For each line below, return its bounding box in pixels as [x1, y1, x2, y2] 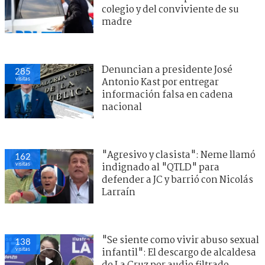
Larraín [102, 185, 135, 200]
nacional [102, 99, 142, 115]
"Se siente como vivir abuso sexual [102, 232, 259, 248]
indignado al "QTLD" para [102, 160, 219, 175]
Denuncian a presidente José [102, 62, 232, 77]
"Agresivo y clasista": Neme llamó [102, 147, 256, 163]
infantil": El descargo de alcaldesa [102, 245, 256, 260]
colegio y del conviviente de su [102, 2, 239, 17]
